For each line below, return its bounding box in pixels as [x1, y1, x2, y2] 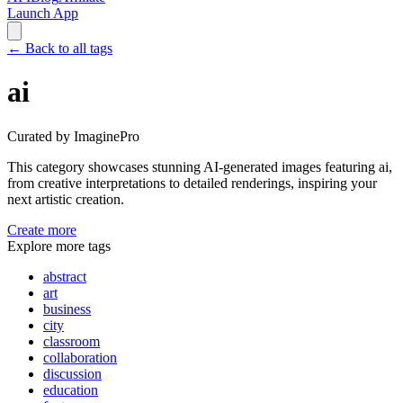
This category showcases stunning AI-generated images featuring [7, 158, 375, 175]
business [43, 300, 91, 317]
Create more [7, 221, 76, 237]
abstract [43, 268, 86, 284]
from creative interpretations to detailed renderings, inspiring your [7, 175, 377, 191]
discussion [43, 365, 102, 381]
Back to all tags [25, 40, 112, 56]
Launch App [7, 5, 78, 21]
